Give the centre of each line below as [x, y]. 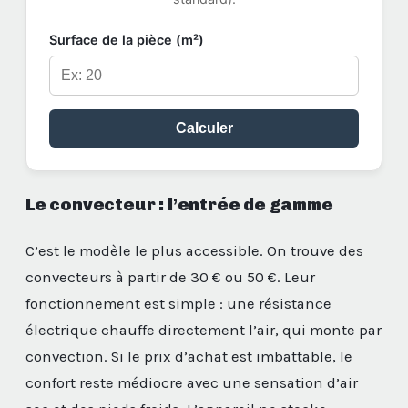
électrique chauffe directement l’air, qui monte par [204, 331]
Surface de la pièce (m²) [127, 40]
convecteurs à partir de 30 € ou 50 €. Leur [170, 278]
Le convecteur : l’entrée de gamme [179, 205]
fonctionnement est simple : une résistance [178, 304]
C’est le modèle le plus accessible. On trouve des [194, 251]
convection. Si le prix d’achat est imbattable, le [189, 357]
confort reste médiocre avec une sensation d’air [192, 383]
